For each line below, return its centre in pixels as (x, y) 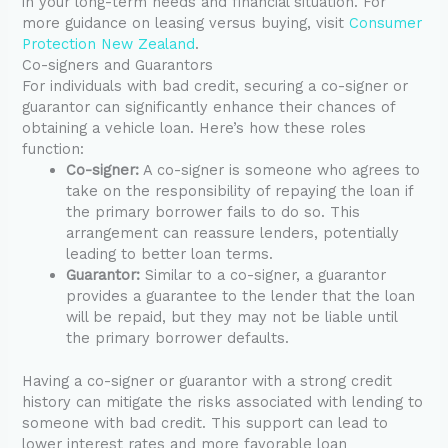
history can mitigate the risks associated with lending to (223, 402)
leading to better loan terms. (170, 254)
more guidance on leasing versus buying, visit (186, 23)
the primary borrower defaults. (178, 338)
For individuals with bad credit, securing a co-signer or (215, 86)
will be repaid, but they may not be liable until (232, 317)
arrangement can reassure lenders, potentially (233, 233)
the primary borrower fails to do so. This (213, 212)
